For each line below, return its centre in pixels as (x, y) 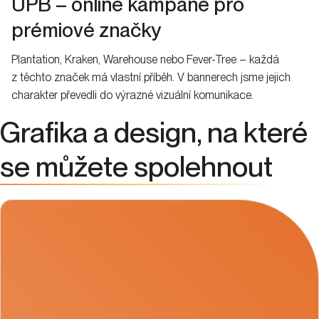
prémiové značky (86, 30)
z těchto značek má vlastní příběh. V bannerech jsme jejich (151, 77)
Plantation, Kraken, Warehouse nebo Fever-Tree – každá (145, 59)
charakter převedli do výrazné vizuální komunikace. (132, 95)
